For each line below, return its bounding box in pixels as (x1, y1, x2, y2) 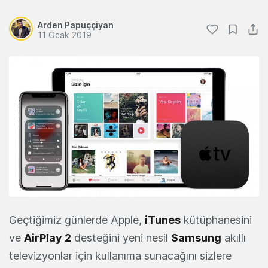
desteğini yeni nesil (71, 232, 171, 245)
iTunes (145, 214, 181, 227)
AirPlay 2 (24, 232, 71, 245)
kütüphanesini (181, 214, 252, 227)
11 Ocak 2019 (38, 30, 92, 40)
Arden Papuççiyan (38, 20, 114, 30)
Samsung (171, 232, 221, 245)
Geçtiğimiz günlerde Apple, (9, 214, 145, 227)
